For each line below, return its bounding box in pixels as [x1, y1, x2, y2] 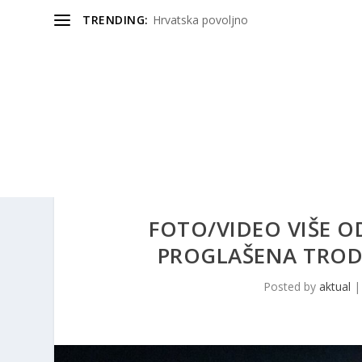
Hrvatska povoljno [152, 12, 248, 27]
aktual [319, 279, 351, 295]
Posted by [263, 279, 320, 295]
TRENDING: [82, 12, 149, 27]
